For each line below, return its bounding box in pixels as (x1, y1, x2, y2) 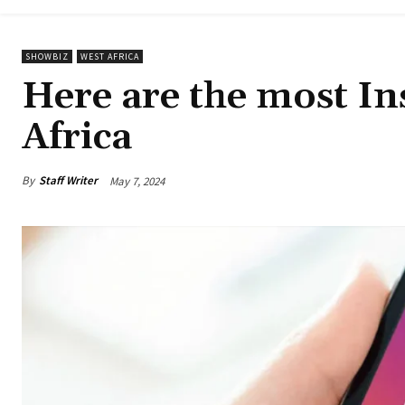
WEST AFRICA (80, 51, 139, 63)
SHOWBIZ (25, 51, 69, 63)
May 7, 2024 (109, 173, 165, 189)
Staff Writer (39, 173, 98, 189)
